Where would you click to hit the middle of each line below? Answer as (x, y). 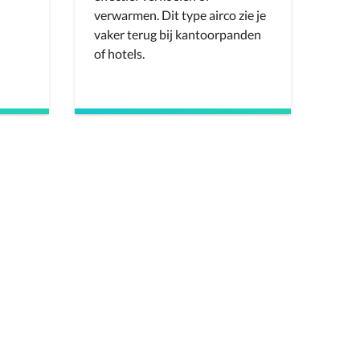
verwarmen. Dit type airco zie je (180, 15)
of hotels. (119, 53)
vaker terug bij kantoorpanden (178, 34)
